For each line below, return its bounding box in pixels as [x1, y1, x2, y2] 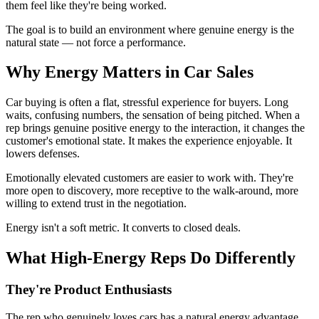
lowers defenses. [6, 147, 80, 160]
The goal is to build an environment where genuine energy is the [6, 23, 294, 36]
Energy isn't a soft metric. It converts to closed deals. [6, 221, 241, 234]
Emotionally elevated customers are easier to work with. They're [6, 172, 293, 184]
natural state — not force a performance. [6, 36, 186, 48]
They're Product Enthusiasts [6, 282, 172, 298]
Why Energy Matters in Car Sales [6, 63, 253, 82]
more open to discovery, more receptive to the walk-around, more [6, 184, 298, 197]
